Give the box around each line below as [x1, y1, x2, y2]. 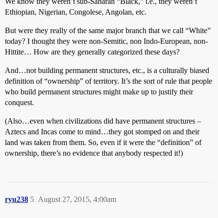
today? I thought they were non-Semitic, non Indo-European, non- [5, 36, 208, 45]
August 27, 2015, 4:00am [38, 195, 116, 203]
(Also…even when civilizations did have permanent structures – [5, 116, 201, 125]
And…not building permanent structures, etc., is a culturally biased [5, 66, 209, 74]
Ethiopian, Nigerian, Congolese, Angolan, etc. [5, 7, 146, 16]
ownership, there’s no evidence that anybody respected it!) [5, 148, 183, 157]
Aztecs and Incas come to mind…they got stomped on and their [5, 127, 200, 136]
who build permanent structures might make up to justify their [5, 87, 193, 96]
